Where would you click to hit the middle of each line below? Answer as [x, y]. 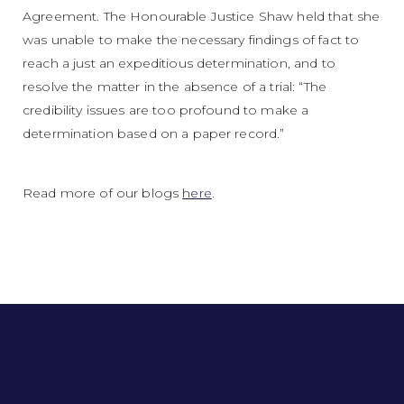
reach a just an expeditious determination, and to [179, 63]
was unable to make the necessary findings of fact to [191, 39]
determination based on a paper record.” [154, 133]
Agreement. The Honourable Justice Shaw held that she [202, 16]
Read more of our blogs [103, 193]
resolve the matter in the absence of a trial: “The [175, 86]
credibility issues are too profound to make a [166, 110]
